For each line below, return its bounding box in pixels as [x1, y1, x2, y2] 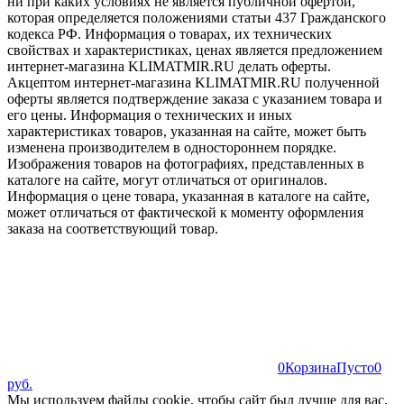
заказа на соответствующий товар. [7, 221, 218, 237]
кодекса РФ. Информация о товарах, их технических [7, 26, 332, 42]
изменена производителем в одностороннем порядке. [7, 140, 336, 156]
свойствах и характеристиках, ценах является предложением [7, 42, 382, 59]
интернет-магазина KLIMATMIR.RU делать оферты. [7, 59, 331, 75]
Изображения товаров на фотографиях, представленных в [7, 156, 364, 172]
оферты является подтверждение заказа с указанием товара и [7, 91, 382, 107]
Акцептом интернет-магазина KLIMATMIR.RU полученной [7, 75, 380, 91]
